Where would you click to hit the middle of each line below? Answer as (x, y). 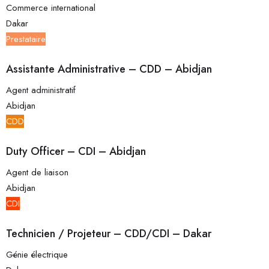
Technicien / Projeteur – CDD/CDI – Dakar (109, 234)
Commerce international (51, 8)
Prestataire (26, 39)
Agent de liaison (37, 173)
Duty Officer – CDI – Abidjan (76, 152)
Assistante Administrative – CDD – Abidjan (109, 69)
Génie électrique (37, 255)
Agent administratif (41, 90)
